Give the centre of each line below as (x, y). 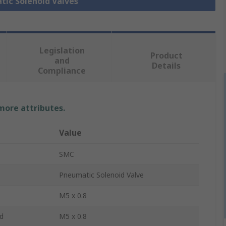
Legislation (62, 51)
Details (166, 66)
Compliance (62, 71)
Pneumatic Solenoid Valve (101, 175)
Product (166, 56)
